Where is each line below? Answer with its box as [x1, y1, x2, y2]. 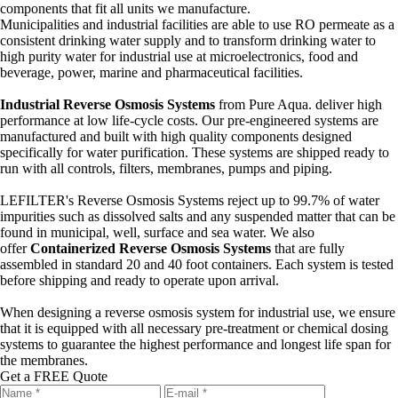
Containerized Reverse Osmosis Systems [30, 241, 271, 257]
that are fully [271, 241, 345, 257]
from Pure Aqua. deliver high [215, 97, 382, 113]
